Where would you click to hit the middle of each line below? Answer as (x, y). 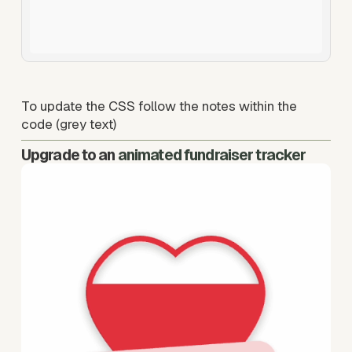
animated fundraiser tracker (212, 155)
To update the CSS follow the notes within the (159, 106)
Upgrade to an (68, 155)
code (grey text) (70, 124)
